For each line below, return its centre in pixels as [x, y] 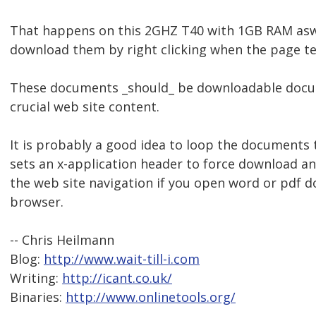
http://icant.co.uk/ [117, 278]
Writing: [36, 278]
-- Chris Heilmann [62, 240]
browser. [37, 202]
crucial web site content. [85, 107]
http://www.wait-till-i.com [122, 259]
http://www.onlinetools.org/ [151, 297]
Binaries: [38, 297]
